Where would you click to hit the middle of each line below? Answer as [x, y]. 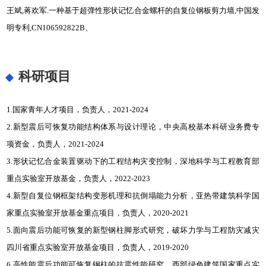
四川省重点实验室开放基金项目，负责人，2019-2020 [98, 247]
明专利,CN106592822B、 [50, 28]
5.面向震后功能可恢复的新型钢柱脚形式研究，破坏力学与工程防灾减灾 [133, 230]
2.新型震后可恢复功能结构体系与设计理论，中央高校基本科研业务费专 [133, 127]
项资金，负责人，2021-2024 [56, 144]
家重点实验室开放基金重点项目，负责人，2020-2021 [98, 213]
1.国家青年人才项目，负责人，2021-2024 [78, 110]
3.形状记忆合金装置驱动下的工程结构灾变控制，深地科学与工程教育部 [133, 161]
